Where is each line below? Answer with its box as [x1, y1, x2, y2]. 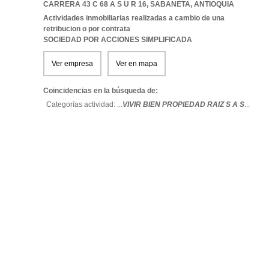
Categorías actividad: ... [46, 100, 122, 109]
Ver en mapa [116, 59, 157, 68]
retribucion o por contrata [43, 25, 130, 33]
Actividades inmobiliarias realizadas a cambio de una [43, 14, 225, 22]
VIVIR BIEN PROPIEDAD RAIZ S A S [122, 100, 244, 109]
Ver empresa [52, 59, 93, 68]
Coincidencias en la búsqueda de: [43, 86, 158, 95]
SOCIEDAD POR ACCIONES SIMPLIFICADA [43, 35, 192, 44]
